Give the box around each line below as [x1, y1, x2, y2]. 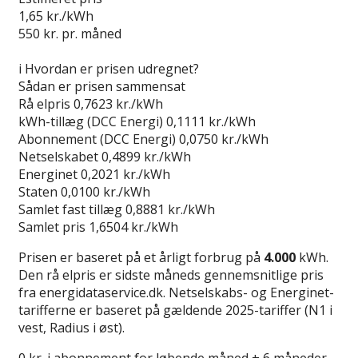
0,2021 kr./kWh [81, 165, 170, 183]
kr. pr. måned [40, 24, 121, 42]
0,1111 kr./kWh [166, 112, 256, 130]
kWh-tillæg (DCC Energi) [18, 112, 163, 130]
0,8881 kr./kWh [125, 200, 215, 218]
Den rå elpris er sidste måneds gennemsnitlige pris [18, 265, 324, 284]
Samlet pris [18, 217, 86, 236]
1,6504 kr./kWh [89, 217, 178, 236]
